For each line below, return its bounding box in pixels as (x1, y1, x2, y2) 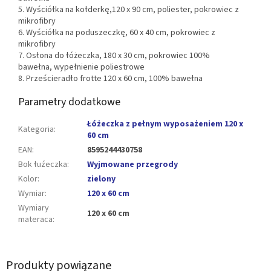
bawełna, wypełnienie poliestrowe (18, 61, 145, 74)
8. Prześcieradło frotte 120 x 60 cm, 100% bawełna (18, 73, 203, 85)
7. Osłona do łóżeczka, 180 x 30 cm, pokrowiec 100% (18, 50, 210, 62)
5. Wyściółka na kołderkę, (18, 4, 112, 16)
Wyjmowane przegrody (87, 158, 178, 171)
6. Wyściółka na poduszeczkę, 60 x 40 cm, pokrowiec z (18, 27, 215, 39)
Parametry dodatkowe (18, 94, 120, 110)
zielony (87, 173, 116, 186)
